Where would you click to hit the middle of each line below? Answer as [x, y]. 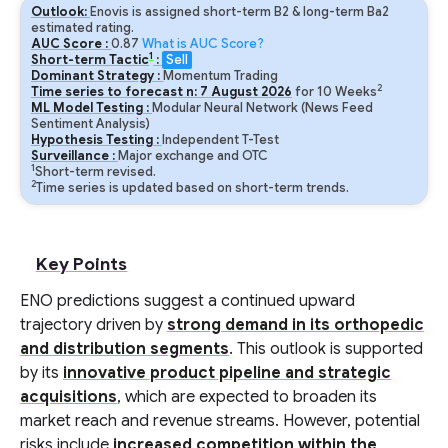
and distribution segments [124, 349]
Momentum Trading [220, 76]
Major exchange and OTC [193, 156]
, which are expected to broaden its [247, 397]
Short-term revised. [95, 172]
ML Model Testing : [91, 108]
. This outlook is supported [326, 349]
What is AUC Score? [203, 44]
